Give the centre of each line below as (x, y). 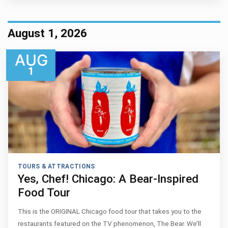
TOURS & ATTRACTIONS (56, 166)
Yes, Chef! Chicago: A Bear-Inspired (108, 178)
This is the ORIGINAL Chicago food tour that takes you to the (109, 211)
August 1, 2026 (47, 33)
